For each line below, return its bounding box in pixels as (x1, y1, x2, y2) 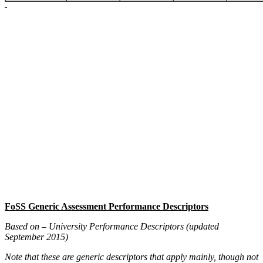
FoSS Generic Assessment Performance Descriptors (5, 201, 208, 212)
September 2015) (5, 232, 68, 242)
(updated (186, 221, 219, 232)
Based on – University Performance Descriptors (5, 221, 186, 232)
